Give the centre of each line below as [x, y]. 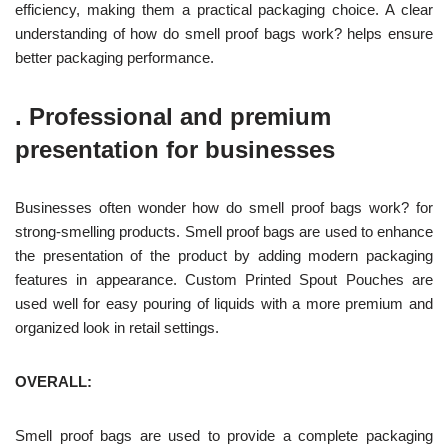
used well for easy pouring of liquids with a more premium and [224, 303]
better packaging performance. [114, 57]
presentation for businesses [175, 149]
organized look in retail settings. [119, 327]
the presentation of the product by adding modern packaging [224, 255]
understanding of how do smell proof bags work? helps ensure [224, 33]
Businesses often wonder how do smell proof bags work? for [224, 207]
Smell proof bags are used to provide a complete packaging [224, 435]
